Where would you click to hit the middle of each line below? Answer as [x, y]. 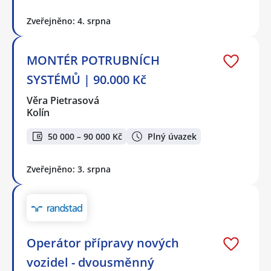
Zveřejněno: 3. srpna [69, 169]
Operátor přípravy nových [103, 243]
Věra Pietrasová [64, 101]
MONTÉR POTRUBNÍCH [93, 60]
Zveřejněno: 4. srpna [69, 21]
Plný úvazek [172, 136]
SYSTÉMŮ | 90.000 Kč [87, 80]
